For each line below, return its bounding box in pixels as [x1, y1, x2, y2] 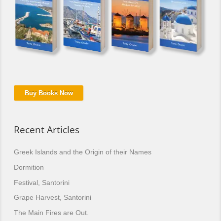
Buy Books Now [24, 89, 73, 97]
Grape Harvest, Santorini [14, 193, 91, 202]
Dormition [14, 163, 44, 171]
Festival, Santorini [14, 178, 70, 186]
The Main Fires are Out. [14, 208, 89, 217]
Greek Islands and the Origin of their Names [14, 148, 151, 156]
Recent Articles [14, 122, 79, 136]
